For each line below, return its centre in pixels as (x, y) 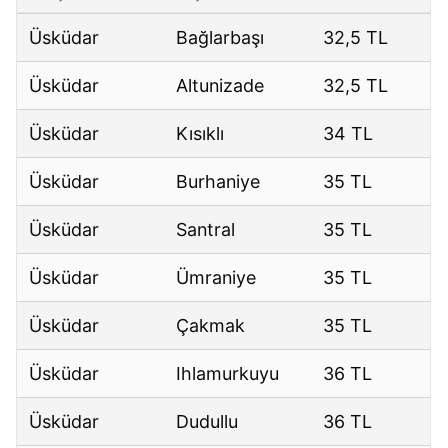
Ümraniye (216, 278)
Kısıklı (200, 134)
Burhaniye (218, 182)
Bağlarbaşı (220, 38)
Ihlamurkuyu (228, 374)
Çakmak (211, 326)
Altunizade (220, 86)
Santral (206, 230)
